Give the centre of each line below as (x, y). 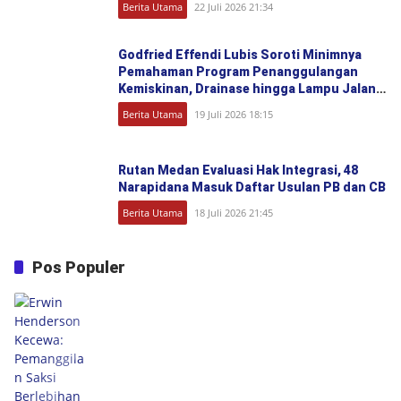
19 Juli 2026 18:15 (234, 114)
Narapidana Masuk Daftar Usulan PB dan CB (252, 187)
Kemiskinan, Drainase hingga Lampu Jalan (247, 88)
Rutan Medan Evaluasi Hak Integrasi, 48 (238, 170)
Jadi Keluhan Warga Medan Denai (220, 105)
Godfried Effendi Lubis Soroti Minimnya (240, 54)
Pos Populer (79, 267)
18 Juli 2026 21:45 (234, 213)
